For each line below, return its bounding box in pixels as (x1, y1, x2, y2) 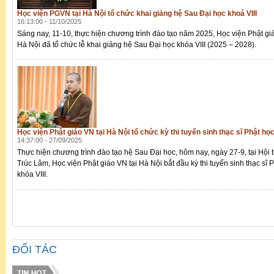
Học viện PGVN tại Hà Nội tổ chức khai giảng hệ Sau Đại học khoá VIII (17, 9, 257, 18)
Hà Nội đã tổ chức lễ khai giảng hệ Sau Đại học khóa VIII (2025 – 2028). (17, 40, 256, 50)
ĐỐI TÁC (12, 243, 57, 256)
